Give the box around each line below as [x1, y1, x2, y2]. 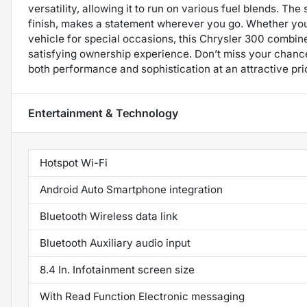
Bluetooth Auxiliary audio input [40, 236, 191, 249]
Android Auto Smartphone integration [40, 182, 223, 196]
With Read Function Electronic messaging [40, 289, 245, 303]
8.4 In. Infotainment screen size [40, 262, 195, 276]
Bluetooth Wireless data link [40, 209, 177, 223]
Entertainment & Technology [28, 106, 178, 120]
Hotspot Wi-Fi [40, 156, 108, 169]
